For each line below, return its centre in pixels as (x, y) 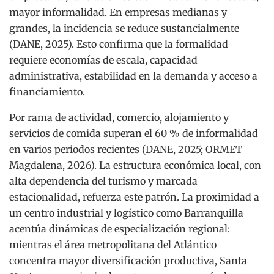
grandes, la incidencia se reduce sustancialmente (124, 28)
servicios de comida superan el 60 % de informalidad (134, 133)
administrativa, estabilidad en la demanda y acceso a (133, 76)
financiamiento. (47, 91)
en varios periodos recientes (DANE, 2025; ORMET (126, 149)
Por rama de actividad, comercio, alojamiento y (119, 117)
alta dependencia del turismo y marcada (103, 181)
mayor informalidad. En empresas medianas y (118, 12)
